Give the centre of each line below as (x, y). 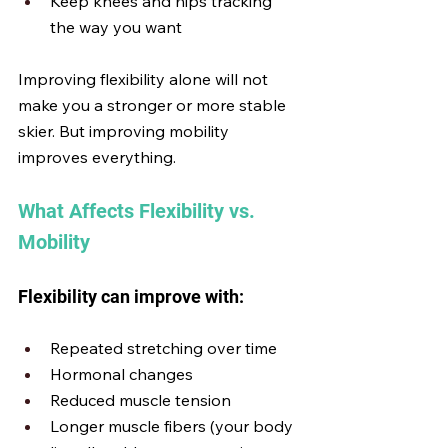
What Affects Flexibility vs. (139, 211)
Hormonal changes (121, 374)
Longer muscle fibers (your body (173, 426)
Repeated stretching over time (163, 348)
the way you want (116, 27)
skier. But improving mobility (125, 131)
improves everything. (97, 157)
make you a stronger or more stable (154, 105)
